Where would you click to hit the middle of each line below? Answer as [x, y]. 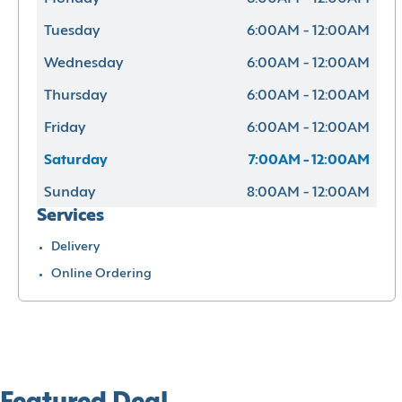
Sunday [70, 192]
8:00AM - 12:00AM [308, 192]
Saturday [76, 160]
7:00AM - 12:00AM [309, 160]
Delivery [75, 247]
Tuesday [72, 31]
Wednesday [83, 63]
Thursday [75, 96]
